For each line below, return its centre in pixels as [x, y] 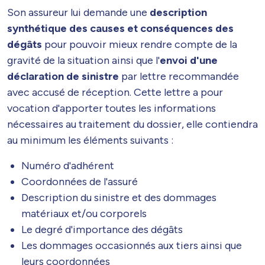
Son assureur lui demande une [78, 13]
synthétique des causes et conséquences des [120, 29]
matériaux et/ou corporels [84, 214]
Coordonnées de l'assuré [80, 182]
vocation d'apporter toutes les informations [112, 109]
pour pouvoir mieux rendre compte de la [140, 45]
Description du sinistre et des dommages [119, 198]
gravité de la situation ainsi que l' [83, 61]
